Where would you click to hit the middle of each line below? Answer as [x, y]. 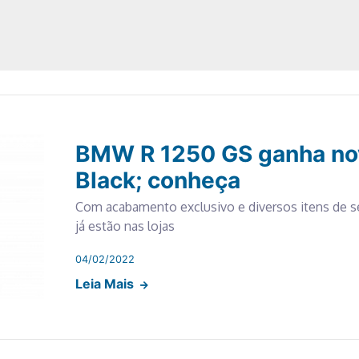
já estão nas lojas [125, 226]
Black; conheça [157, 180]
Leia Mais [106, 283]
